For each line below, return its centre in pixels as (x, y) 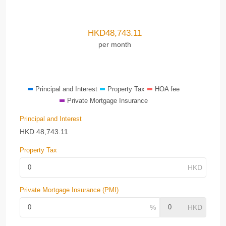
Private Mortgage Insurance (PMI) (69, 190)
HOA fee (167, 89)
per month (115, 44)
